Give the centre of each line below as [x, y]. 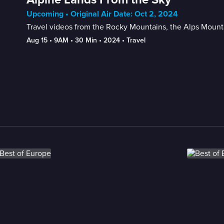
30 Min [86, 40]
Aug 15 [37, 40]
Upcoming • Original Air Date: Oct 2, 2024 [102, 14]
